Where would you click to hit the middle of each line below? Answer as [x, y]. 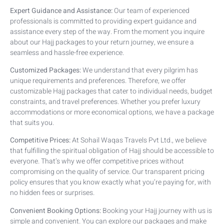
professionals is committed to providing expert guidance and [103, 21]
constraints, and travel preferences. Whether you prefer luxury [105, 101]
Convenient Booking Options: [55, 210]
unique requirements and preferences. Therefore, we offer [98, 80]
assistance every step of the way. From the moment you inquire [107, 31]
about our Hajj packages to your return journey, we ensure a [102, 42]
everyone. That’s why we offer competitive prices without [97, 161]
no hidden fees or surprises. [52, 193]
